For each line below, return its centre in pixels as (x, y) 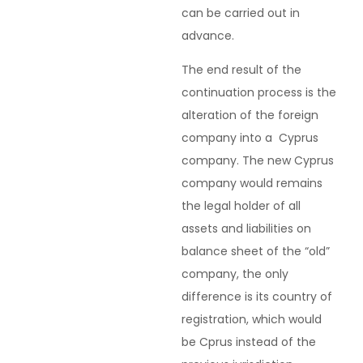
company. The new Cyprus (258, 161)
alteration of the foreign (250, 115)
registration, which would (252, 320)
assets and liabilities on (246, 229)
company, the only (235, 274)
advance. (208, 36)
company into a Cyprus (250, 138)
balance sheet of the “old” (256, 252)
